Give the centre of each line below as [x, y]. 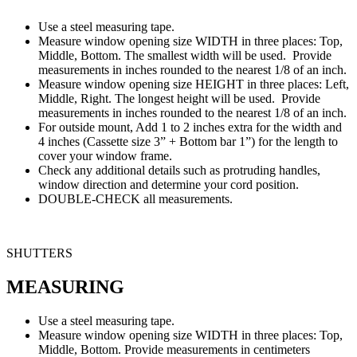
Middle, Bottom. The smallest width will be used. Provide [185, 55]
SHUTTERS [39, 253]
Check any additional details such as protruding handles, [179, 170]
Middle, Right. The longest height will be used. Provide [179, 98]
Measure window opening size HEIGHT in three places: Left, [194, 84]
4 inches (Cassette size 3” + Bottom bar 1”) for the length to [188, 141]
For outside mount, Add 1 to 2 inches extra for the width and [190, 127]
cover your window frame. [105, 155]
